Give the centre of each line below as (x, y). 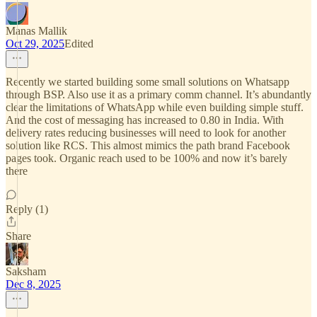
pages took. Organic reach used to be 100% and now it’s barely (146, 158)
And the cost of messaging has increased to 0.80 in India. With (145, 120)
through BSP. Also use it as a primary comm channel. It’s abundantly (158, 94)
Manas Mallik (36, 31)
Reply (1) (27, 209)
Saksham (26, 271)
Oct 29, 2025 (35, 44)
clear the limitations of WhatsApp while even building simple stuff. (155, 107)
